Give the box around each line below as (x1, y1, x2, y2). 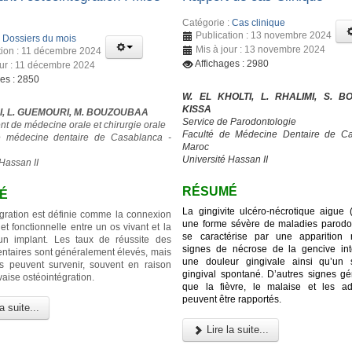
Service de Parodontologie (182, 116, 297, 128)
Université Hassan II (182, 154, 269, 166)
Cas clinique (232, 17, 286, 29)
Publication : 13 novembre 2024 (196, 30, 332, 42)
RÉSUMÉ (182, 185, 238, 199)
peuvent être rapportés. (182, 293, 282, 305)
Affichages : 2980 (195, 58, 269, 70)
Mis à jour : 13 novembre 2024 (196, 44, 326, 56)
